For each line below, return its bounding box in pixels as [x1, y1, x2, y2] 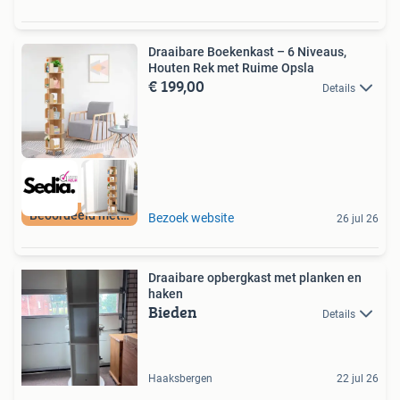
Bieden [148, 299, 197, 324]
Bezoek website [148, 210, 234, 225]
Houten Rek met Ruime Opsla [148, 61, 314, 76]
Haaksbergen [148, 371, 212, 385]
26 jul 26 [337, 212, 379, 225]
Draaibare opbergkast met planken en [148, 270, 362, 285]
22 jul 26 [337, 371, 379, 385]
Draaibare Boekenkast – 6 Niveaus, [148, 45, 346, 60]
